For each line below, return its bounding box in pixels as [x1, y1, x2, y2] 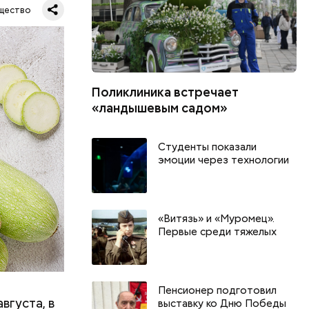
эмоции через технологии [158, 152, 290, 167]
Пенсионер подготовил [158, 283, 277, 297]
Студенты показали [158, 139, 257, 154]
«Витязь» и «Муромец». [158, 211, 275, 226]
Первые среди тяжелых [158, 224, 277, 239]
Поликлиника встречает [92, 83, 239, 100]
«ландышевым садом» [92, 99, 228, 116]
